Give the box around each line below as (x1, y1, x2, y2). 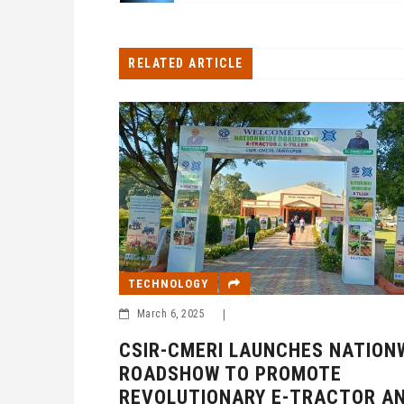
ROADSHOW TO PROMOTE (119, 362, 342, 385)
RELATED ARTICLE (128, 56, 243, 70)
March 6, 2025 (136, 307, 205, 320)
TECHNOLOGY (128, 276, 208, 290)
